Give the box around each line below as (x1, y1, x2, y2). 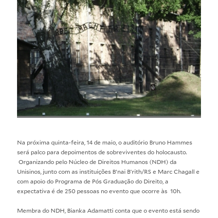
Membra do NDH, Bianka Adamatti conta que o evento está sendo (17, 206, 200, 214)
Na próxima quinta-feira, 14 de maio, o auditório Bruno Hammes (17, 138, 192, 146)
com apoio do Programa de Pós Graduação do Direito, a (17, 177, 168, 185)
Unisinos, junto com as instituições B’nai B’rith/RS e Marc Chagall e (17, 167, 200, 175)
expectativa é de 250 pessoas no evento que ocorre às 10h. (17, 186, 181, 195)
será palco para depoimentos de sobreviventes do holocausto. (17, 147, 187, 156)
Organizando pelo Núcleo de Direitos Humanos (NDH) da (17, 157, 177, 165)
